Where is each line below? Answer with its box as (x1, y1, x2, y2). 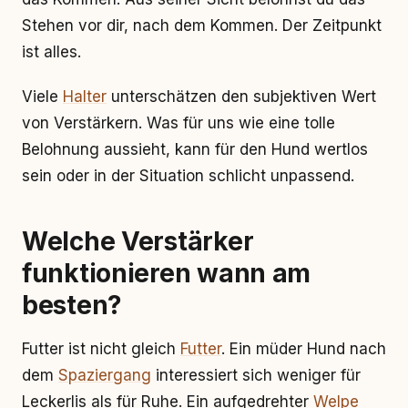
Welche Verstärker (22, 226, 254, 257)
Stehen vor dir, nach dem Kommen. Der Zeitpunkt (22, 16, 382, 35)
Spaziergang (58, 366, 151, 384)
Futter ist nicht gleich (22, 340, 180, 358)
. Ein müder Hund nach (221, 340, 386, 358)
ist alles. (22, 43, 81, 61)
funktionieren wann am (22, 258, 311, 289)
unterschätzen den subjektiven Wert (107, 87, 376, 106)
